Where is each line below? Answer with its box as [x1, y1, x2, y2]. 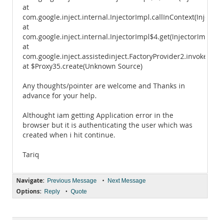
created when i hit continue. [23, 131, 115, 139]
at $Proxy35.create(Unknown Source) [23, 62, 142, 71]
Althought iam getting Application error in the [23, 111, 173, 120]
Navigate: [16, 176, 44, 185]
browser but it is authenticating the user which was [23, 121, 192, 130]
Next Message [108, 177, 146, 184]
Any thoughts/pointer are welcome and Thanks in [23, 82, 185, 90]
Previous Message [47, 177, 97, 184]
